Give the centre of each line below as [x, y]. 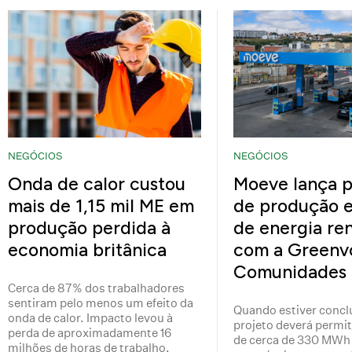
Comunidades [290, 271]
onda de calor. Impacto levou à [91, 317]
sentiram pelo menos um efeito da [101, 302]
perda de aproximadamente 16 [90, 332]
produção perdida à [90, 227]
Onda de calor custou [97, 183]
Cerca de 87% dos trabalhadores [97, 288]
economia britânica [88, 249]
